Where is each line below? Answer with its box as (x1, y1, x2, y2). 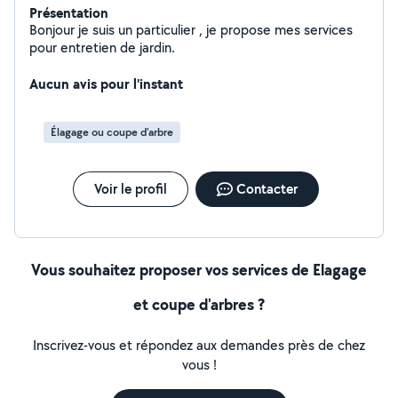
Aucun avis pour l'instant (29, 74, 183, 93)
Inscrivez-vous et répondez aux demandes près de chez (33, 336, 365, 354)
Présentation (29, 3, 108, 22)
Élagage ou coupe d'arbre (51, 124, 173, 139)
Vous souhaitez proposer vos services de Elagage (31, 259, 367, 281)
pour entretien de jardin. (29, 38, 175, 57)
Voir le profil (93, 179, 167, 198)
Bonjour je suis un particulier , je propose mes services (29, 20, 353, 39)
